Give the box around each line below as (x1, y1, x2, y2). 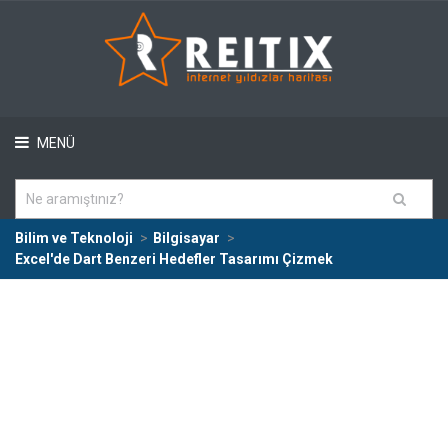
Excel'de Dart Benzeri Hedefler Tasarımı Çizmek (15, 251, 333, 267)
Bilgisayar (153, 230, 220, 246)
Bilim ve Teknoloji (15, 230, 133, 246)
